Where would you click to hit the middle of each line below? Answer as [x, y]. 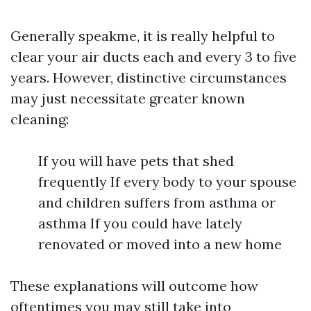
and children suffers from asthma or [157, 202]
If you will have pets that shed [136, 161]
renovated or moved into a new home [160, 244]
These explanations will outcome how [134, 286]
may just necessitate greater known [128, 98]
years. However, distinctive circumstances [149, 77]
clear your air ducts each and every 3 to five [153, 57]
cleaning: [40, 119]
